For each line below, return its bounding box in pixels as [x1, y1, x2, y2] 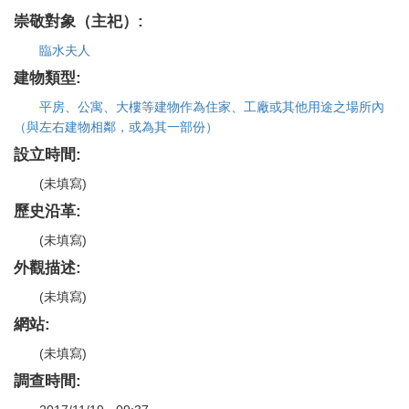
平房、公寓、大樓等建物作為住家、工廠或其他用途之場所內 [39, 99, 384, 114]
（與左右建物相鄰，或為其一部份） [14, 119, 218, 134]
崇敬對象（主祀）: [14, 12, 148, 30]
